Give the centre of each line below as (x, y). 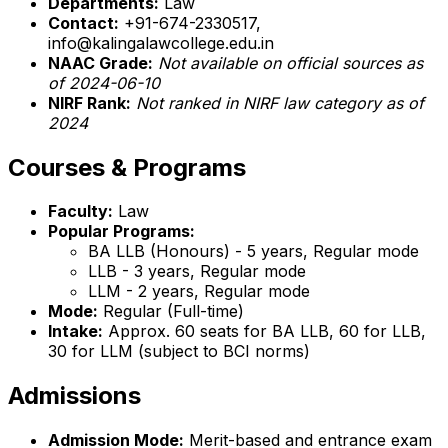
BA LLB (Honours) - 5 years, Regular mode (253, 251)
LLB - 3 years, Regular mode (197, 271)
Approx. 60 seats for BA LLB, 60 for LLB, (264, 331)
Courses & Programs (127, 167)
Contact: (83, 22)
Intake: (75, 331)
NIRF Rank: (89, 102)
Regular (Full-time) (171, 311)
